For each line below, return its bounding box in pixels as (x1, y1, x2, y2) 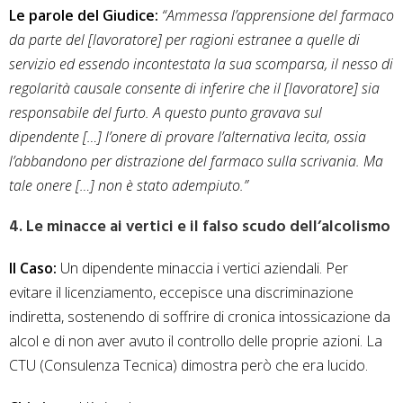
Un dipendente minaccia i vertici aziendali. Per (57, 258, 348, 279)
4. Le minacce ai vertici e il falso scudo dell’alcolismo (9, 214, 390, 241)
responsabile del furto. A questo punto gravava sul (9, 103, 322, 123)
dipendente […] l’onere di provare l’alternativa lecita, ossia (9, 127, 366, 148)
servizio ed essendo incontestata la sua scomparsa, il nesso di (9, 54, 393, 75)
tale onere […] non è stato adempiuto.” (9, 175, 248, 196)
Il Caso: (9, 258, 57, 279)
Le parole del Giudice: (9, 5, 162, 26)
